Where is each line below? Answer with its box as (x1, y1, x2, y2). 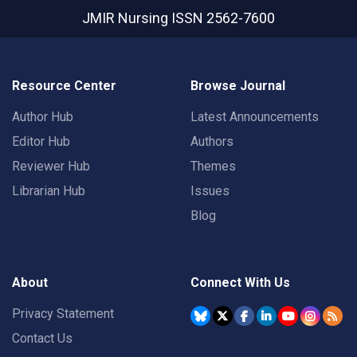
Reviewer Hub (12, 159, 90, 174)
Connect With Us (190, 275, 290, 290)
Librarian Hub (12, 183, 85, 198)
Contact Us (12, 331, 73, 346)
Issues (190, 183, 229, 198)
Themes (190, 159, 236, 174)
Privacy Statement (12, 306, 114, 321)
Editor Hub (12, 134, 70, 149)
